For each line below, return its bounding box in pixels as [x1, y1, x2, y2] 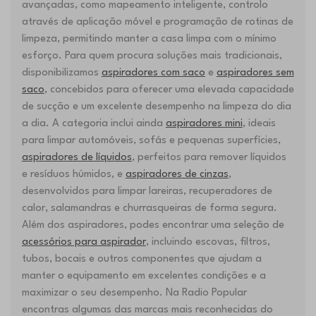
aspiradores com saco [101, 68, 205, 79]
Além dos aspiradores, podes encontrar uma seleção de [21, 220, 284, 231]
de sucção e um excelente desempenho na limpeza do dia [21, 102, 291, 113]
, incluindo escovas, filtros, [145, 237, 270, 248]
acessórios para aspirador [21, 237, 146, 248]
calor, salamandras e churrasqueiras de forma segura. [21, 203, 277, 214]
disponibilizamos [21, 68, 102, 79]
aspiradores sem [216, 68, 294, 79]
